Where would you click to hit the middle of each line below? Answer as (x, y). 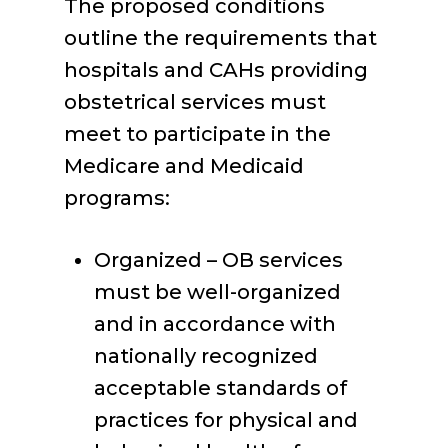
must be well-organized (217, 292)
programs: (117, 198)
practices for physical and (226, 420)
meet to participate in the (197, 134)
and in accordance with (215, 324)
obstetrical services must (195, 102)
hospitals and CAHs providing (216, 70)
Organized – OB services (218, 260)
